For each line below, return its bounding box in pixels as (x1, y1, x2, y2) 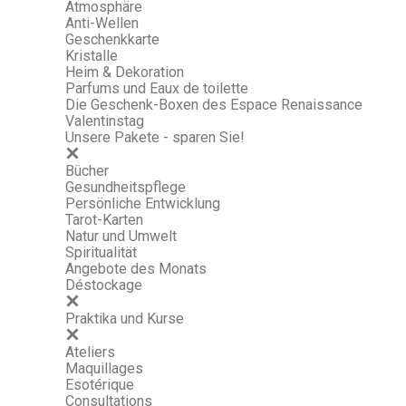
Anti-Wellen (65, 14, 139, 32)
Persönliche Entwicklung (65, 195, 220, 212)
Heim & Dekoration (65, 63, 184, 81)
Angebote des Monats (65, 260, 207, 277)
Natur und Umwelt (65, 227, 177, 245)
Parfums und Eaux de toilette (65, 80, 248, 97)
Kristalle (65, 47, 118, 64)
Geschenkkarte (65, 31, 159, 48)
